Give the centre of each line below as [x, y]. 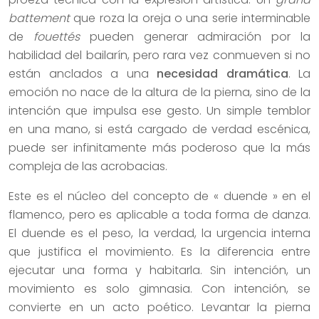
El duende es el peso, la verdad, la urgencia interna [159, 233]
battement [39, 18]
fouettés [56, 36]
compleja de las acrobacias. [88, 166]
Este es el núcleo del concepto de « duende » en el [159, 196]
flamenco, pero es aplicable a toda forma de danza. [159, 214]
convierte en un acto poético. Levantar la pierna [159, 307]
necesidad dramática [223, 73]
